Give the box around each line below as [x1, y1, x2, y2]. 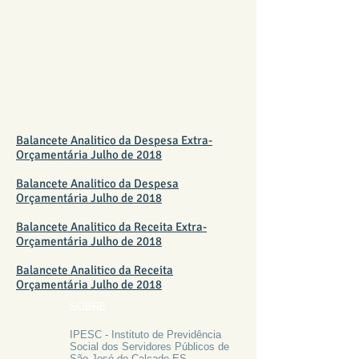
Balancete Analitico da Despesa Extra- [16, 133, 212, 147]
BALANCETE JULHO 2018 [24, 100, 184, 115]
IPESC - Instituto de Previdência [70, 329, 221, 341]
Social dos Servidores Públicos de [70, 341, 229, 353]
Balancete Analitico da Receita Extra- [16, 220, 207, 234]
